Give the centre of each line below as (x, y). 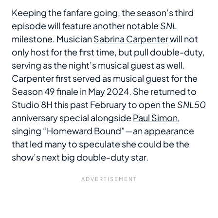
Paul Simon (155, 118)
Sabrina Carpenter (131, 39)
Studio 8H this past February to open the (94, 105)
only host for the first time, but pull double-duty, (108, 52)
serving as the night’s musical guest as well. (98, 65)
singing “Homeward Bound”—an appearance (103, 131)
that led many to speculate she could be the (100, 144)
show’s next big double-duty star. (80, 157)
